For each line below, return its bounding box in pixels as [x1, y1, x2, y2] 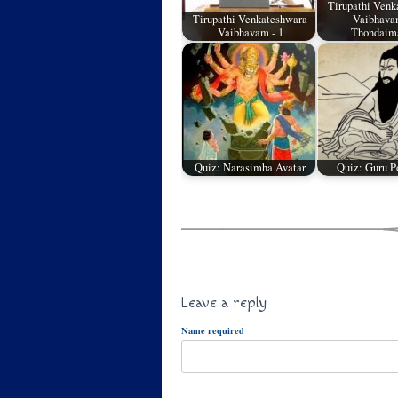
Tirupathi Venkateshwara [193, 12, 308, 28]
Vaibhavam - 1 [217, 25, 283, 41]
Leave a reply [181, 293, 267, 312]
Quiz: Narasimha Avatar [195, 160, 306, 176]
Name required [181, 323, 244, 338]
